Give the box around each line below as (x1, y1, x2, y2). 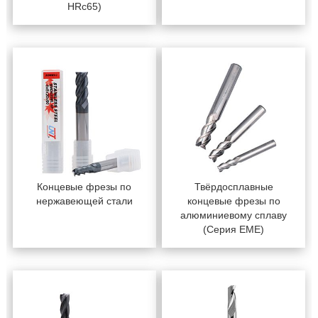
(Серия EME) (203, 223, 265, 235)
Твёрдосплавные (194, 180, 273, 192)
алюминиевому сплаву (180, 209, 287, 221)
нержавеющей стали (35, 194, 133, 207)
